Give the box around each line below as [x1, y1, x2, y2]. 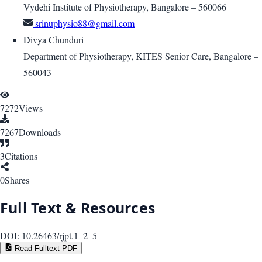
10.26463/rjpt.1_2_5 [22, 229, 97, 242]
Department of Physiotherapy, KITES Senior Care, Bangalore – [23, 50, 258, 63]
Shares [5, 174, 29, 187]
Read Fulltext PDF [12, 243, 78, 253]
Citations [5, 150, 37, 163]
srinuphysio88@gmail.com [33, 17, 135, 30]
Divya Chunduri [23, 33, 84, 46]
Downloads [19, 126, 61, 139]
